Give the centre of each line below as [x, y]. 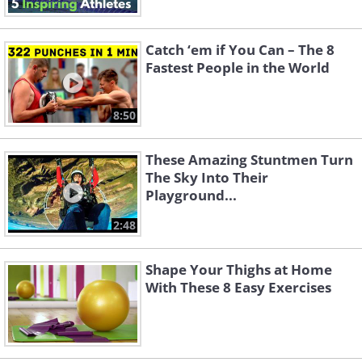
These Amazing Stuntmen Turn [249, 160]
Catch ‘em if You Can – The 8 [240, 50]
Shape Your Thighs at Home [239, 270]
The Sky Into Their [207, 178]
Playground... [191, 196]
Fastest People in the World [238, 68]
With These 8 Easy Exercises [238, 288]
